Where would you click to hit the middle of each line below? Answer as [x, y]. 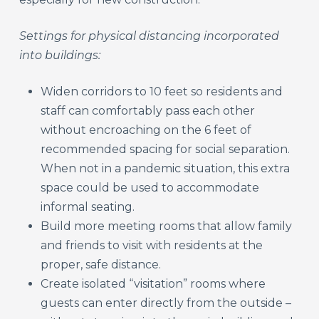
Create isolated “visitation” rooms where [153, 283]
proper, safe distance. [101, 264]
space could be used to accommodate [150, 187]
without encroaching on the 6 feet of [146, 130]
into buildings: [60, 55]
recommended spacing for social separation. [166, 149]
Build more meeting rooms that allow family [167, 226]
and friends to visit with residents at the [152, 245]
